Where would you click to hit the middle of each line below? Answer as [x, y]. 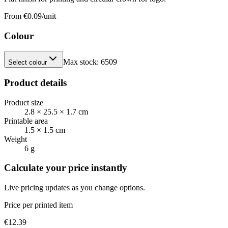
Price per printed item [38, 205]
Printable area [26, 121]
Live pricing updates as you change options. [75, 188]
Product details [35, 83]
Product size [24, 102]
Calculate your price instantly [66, 168]
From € [16, 16]
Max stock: [82, 62]
